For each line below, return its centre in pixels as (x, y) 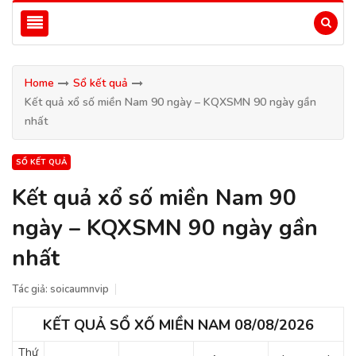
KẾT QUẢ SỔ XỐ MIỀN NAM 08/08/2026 (178, 325)
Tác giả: (31, 289)
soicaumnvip (79, 289)
